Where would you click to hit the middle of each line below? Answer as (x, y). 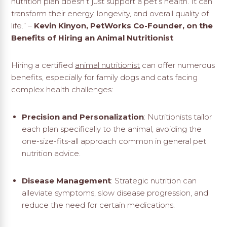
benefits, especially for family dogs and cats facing (105, 78)
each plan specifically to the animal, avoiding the (111, 129)
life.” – (22, 26)
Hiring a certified (43, 65)
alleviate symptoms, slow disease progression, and (115, 193)
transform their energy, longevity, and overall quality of (110, 14)
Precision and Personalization (83, 117)
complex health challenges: (62, 90)
